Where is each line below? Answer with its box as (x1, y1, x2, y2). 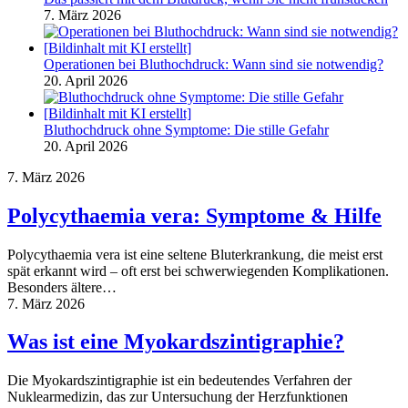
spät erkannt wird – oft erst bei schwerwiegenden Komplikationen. (7, 262, 389, 279)
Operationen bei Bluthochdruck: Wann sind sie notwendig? (44, 56, 383, 72)
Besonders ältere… (7, 279, 117, 295)
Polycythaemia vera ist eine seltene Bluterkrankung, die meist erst (7, 246, 382, 262)
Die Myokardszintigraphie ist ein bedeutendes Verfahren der (7, 372, 352, 389)
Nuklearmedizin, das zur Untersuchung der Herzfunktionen (7, 389, 348, 405)
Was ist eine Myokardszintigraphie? (7, 330, 344, 354)
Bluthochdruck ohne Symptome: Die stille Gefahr (44, 121, 329, 138)
